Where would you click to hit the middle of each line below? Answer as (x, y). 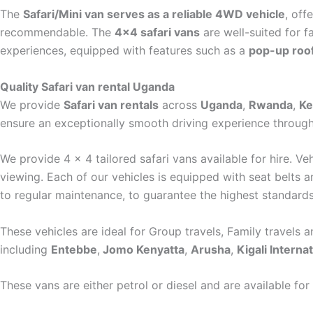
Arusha (211, 249)
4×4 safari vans (157, 32)
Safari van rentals (111, 104)
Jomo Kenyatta (142, 249)
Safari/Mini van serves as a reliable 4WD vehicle (154, 14)
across (180, 104)
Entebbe (74, 249)
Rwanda (271, 104)
